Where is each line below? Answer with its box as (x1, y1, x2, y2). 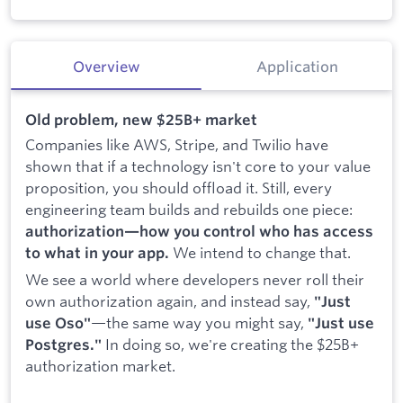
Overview (72, 58, 140, 76)
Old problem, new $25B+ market (25, 110, 257, 129)
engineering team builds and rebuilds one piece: (25, 200, 353, 219)
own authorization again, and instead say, (25, 291, 314, 311)
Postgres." (25, 336, 102, 354)
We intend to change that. (169, 243, 351, 263)
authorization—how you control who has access (25, 222, 373, 241)
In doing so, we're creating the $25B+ (102, 335, 359, 354)
